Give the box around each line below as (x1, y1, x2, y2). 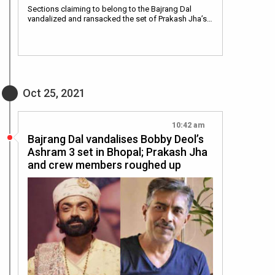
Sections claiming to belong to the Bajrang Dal (28, 4, 192, 14)
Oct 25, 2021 (23, 86, 85, 99)
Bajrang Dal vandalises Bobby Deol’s (28, 132, 204, 145)
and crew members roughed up (28, 158, 181, 171)
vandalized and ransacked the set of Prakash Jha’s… (28, 14, 212, 23)
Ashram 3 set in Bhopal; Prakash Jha (28, 145, 207, 158)
